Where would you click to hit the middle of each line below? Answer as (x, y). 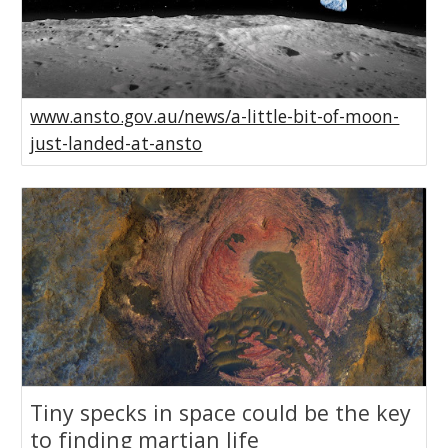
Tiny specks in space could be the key (221, 413)
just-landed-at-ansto (116, 143)
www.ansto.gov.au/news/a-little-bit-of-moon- (215, 116)
